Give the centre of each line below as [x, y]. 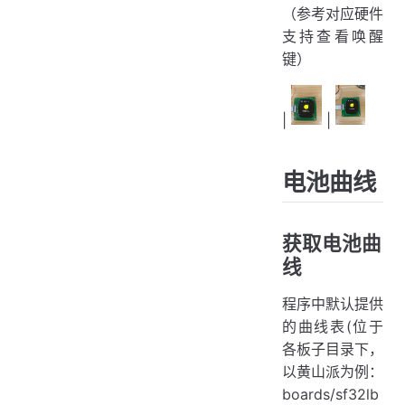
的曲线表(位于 [333, 327]
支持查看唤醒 [333, 36]
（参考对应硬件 [333, 13]
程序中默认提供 [333, 304]
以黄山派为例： [333, 372]
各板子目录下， [333, 349]
